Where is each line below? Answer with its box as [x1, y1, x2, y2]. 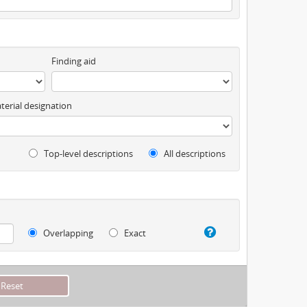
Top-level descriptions [42, 147, 133, 160]
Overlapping [41, 227, 94, 240]
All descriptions [162, 147, 225, 160]
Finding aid [51, 55, 96, 67]
